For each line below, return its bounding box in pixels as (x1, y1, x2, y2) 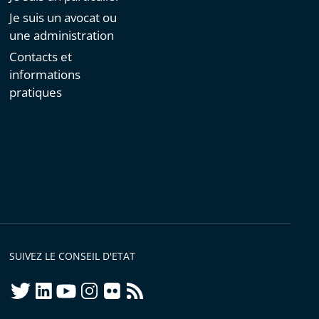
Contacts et (9, 48, 73, 66)
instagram (77, 279, 133, 296)
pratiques (9, 84, 63, 101)
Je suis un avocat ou (9, 9, 117, 26)
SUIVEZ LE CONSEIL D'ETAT (9, 249, 136, 263)
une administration (9, 27, 115, 44)
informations (9, 66, 81, 83)
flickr (100, 279, 127, 296)
